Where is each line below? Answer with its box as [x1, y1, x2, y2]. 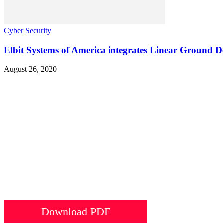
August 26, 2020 [4, 65, 57, 74]
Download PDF [41, 205, 110, 218]
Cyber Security [4, 26, 51, 35]
